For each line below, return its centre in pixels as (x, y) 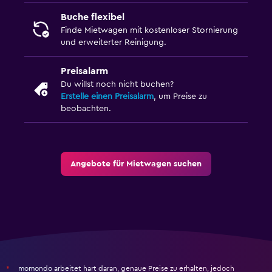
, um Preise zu (180, 97)
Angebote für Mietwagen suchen (136, 164)
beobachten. (86, 109)
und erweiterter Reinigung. (114, 43)
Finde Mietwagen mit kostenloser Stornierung (149, 31)
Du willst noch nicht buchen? (117, 85)
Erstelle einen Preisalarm (107, 97)
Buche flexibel (93, 17)
